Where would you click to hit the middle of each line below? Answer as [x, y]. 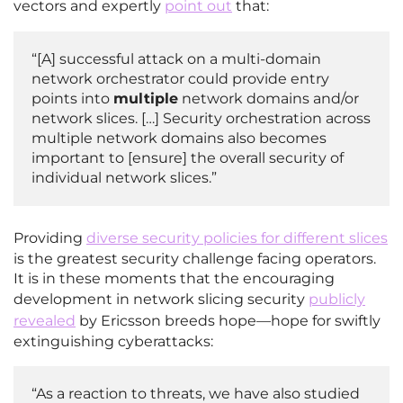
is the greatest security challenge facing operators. [195, 259]
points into [72, 99]
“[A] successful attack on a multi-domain [176, 59]
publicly [337, 300]
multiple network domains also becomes [179, 139]
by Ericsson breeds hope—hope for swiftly [228, 321]
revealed [45, 321]
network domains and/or [269, 99]
